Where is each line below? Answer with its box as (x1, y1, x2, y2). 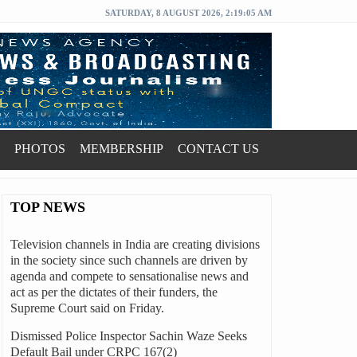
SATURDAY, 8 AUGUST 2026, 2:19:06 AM (105, 8, 272, 18)
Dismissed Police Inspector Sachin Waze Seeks (10, 329, 247, 343)
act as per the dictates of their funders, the (10, 285, 218, 299)
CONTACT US (178, 142, 259, 155)
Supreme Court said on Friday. (10, 301, 164, 315)
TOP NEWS (10, 199, 85, 215)
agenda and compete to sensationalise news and (10, 269, 249, 283)
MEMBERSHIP (80, 142, 163, 155)
